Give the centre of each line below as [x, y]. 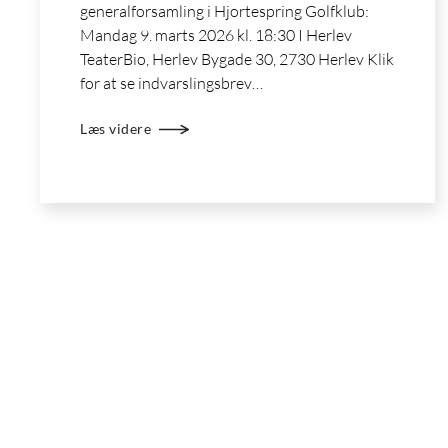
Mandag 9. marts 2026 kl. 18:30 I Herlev [216, 35]
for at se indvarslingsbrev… [172, 83]
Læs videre [116, 129]
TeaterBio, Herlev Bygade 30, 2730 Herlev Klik [237, 59]
